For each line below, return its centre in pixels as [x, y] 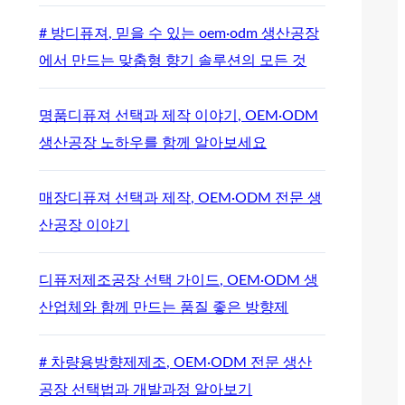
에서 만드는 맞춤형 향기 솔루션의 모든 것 [173, 60]
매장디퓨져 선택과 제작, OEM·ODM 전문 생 [181, 198]
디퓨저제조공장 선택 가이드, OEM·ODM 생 [179, 280]
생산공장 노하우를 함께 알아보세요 [153, 142]
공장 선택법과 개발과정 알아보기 [146, 389]
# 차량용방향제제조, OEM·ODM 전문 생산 [176, 362]
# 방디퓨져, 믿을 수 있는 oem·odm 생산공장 [179, 33]
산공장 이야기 [85, 225]
